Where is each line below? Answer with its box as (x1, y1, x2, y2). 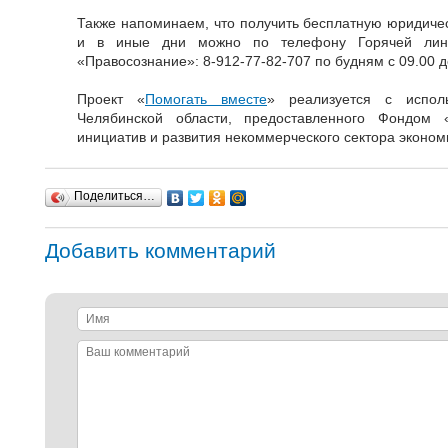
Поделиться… (74, 188, 155, 203)
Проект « (77, 90, 145, 107)
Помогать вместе (145, 90, 267, 107)
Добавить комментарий (45, 239, 276, 263)
